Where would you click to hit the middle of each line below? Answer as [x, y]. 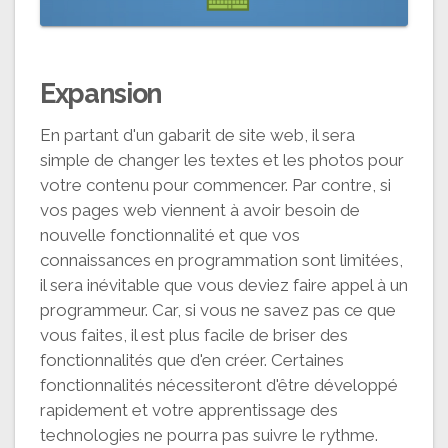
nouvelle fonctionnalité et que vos [170, 234]
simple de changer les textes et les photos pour [222, 159]
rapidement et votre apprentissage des [189, 409]
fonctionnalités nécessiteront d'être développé [219, 384]
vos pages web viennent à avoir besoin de [200, 209]
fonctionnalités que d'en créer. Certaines [192, 359]
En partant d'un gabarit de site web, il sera [197, 134]
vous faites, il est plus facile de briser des [194, 334]
